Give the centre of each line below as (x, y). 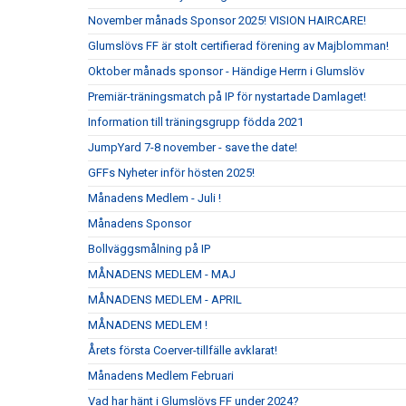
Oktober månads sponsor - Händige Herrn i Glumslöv (226, 71)
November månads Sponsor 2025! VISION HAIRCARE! (227, 20)
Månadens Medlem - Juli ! (155, 198)
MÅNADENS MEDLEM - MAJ (162, 274)
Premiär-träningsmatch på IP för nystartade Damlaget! (227, 97)
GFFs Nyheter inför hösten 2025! (171, 173)
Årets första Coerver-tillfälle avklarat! (183, 350)
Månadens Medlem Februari (161, 376)
